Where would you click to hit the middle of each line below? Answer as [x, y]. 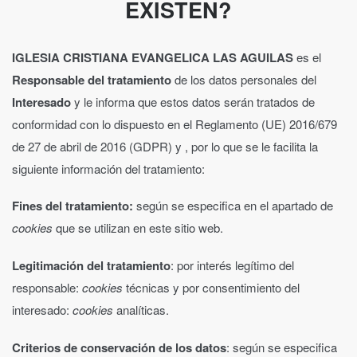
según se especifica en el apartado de [235, 206]
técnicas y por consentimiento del [213, 288]
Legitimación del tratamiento [91, 266]
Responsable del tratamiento [92, 79]
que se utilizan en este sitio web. [139, 228]
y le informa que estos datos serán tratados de [194, 101]
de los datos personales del [244, 79]
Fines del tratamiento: [74, 206]
